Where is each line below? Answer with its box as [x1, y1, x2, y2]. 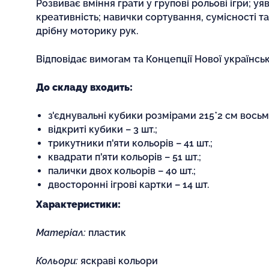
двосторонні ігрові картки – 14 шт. [48, 178, 209, 190]
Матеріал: [36, 226, 86, 238]
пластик [86, 226, 126, 238]
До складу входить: [36, 81, 133, 93]
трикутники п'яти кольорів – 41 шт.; [48, 137, 213, 149]
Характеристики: [36, 198, 121, 210]
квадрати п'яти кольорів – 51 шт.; [48, 151, 201, 163]
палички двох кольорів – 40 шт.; [48, 165, 196, 177]
